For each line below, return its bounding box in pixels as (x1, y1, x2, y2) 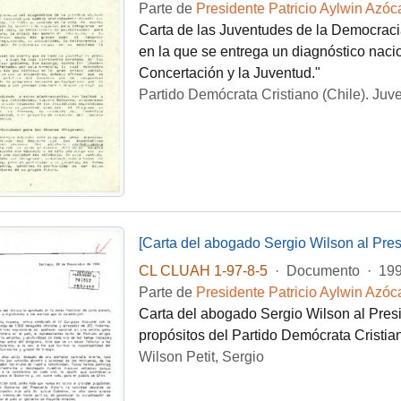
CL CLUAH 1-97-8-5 (138, 262, 268, 278)
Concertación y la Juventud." (138, 64, 320, 81)
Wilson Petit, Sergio (138, 348, 264, 364)
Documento (286, 262, 360, 278)
